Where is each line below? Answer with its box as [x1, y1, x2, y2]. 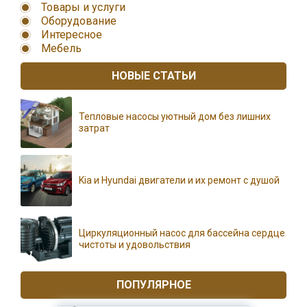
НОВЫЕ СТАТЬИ [111, 69, 196, 82]
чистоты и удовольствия [79, 238, 191, 250]
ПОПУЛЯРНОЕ [116, 278, 191, 291]
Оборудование [41, 14, 116, 27]
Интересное [41, 28, 102, 41]
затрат [79, 122, 110, 134]
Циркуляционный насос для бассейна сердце [79, 227, 285, 238]
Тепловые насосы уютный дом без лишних [79, 110, 271, 122]
